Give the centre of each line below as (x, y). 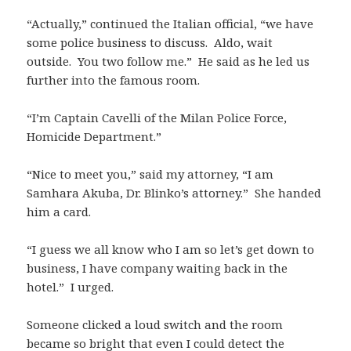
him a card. (59, 211)
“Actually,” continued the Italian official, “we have (170, 23)
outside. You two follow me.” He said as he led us (168, 61)
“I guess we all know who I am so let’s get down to (171, 249)
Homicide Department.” (94, 136)
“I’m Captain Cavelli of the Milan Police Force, (157, 117)
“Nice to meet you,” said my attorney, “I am (150, 174)
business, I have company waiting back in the (157, 268)
